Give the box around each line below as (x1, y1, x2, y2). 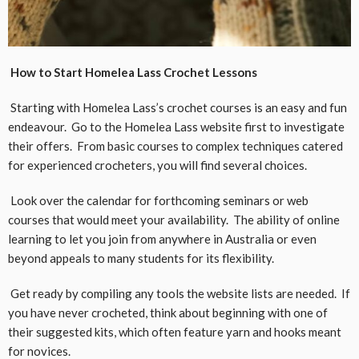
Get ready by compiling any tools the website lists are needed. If (8, 285, 350, 301)
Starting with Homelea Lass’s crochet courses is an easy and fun (8, 99, 347, 115)
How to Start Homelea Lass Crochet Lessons (8, 64, 257, 79)
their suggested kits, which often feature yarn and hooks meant (8, 324, 341, 339)
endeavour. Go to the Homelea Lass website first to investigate (8, 119, 345, 134)
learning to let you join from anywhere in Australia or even (8, 231, 317, 246)
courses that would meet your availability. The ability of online (8, 212, 340, 227)
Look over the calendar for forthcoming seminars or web (8, 192, 309, 208)
